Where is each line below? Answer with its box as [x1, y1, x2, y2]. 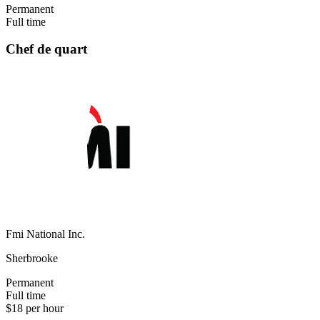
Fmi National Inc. [6, 228, 85, 241]
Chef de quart [6, 41, 87, 57]
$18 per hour [6, 302, 64, 315]
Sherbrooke [6, 252, 58, 265]
